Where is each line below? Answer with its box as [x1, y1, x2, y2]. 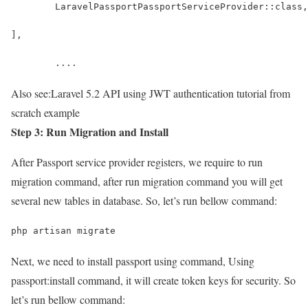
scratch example [11, 104, 80, 120]
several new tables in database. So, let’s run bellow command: [11, 192, 277, 208]
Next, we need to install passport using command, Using [11, 253, 254, 268]
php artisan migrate [11, 225, 115, 236]
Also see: [11, 85, 51, 100]
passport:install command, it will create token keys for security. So [11, 272, 296, 287]
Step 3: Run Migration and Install [11, 123, 168, 140]
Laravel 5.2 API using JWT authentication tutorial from [51, 85, 290, 100]
